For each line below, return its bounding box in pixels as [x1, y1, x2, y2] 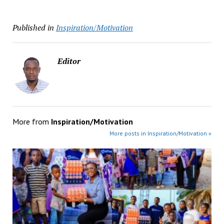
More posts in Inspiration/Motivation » [109, 129, 212, 137]
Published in [12, 21, 54, 33]
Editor [57, 55, 80, 66]
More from [12, 116, 51, 126]
